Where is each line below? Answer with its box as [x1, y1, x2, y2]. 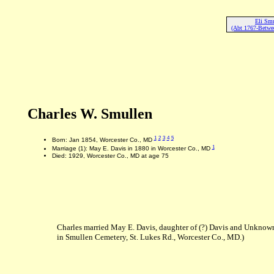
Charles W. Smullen [27, 106, 152, 122]
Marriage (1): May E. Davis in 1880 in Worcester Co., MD [51, 145, 212, 152]
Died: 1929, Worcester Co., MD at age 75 [51, 152, 169, 159]
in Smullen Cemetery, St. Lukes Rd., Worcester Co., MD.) [56, 232, 244, 242]
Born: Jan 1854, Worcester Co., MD [51, 136, 154, 144]
